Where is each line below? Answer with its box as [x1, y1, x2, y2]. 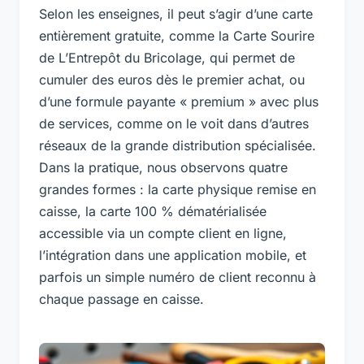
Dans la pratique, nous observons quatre [39, 158, 288, 175]
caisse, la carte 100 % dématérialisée [39, 202, 266, 219]
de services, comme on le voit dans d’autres [39, 115, 309, 132]
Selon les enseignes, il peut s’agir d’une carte [39, 5, 313, 22]
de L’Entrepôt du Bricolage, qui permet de [39, 49, 295, 66]
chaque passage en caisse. [39, 290, 204, 307]
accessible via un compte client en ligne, [39, 224, 287, 241]
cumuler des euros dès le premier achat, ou [39, 71, 305, 88]
